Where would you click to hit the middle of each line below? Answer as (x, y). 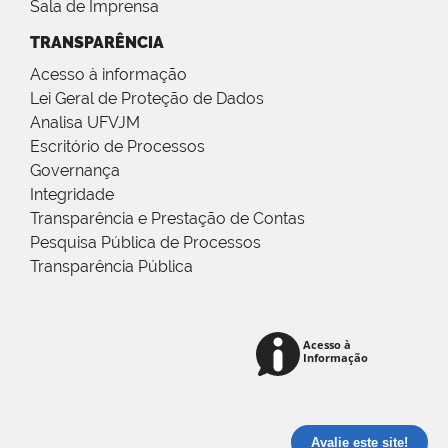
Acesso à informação (108, 75)
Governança (75, 171)
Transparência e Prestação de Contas (167, 219)
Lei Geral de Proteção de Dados (147, 99)
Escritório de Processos (117, 147)
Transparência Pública (111, 267)
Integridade (72, 195)
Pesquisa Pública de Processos (145, 243)
